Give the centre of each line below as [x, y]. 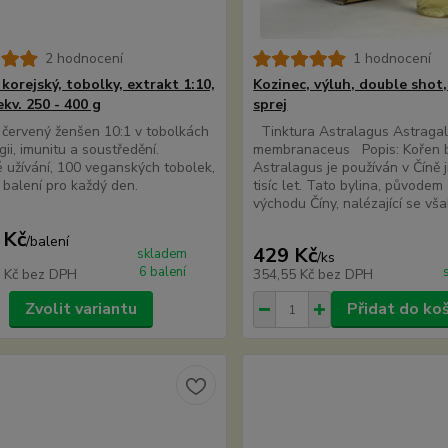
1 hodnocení [392, 58]
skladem [162, 254]
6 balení [162, 272]
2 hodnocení [83, 58]
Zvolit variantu [80, 309]
